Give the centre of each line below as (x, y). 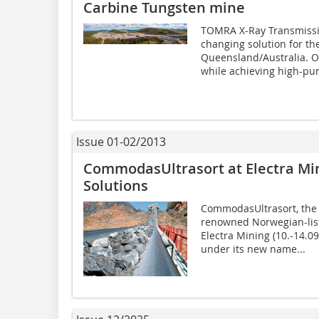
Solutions (116, 185)
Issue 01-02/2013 (121, 141)
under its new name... (253, 249)
